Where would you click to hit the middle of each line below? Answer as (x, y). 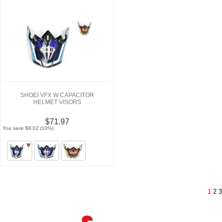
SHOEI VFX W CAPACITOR (57, 95)
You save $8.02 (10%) (28, 128)
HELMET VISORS (57, 102)
